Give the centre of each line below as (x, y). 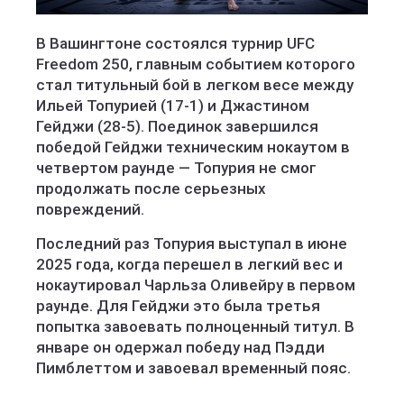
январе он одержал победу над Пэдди (180, 347)
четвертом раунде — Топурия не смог (176, 168)
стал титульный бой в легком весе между (195, 85)
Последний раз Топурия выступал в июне (192, 243)
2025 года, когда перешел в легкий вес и (189, 264)
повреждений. (90, 209)
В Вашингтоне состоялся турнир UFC (175, 43)
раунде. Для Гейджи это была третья (178, 306)
